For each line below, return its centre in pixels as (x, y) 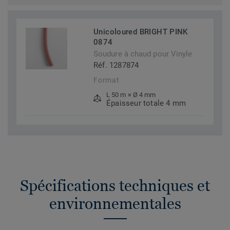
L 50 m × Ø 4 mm (131, 95)
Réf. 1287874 (116, 65)
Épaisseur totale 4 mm (146, 103)
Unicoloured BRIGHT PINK (141, 32)
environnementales (115, 204)
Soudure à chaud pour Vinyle (143, 54)
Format (107, 80)
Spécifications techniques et (115, 186)
